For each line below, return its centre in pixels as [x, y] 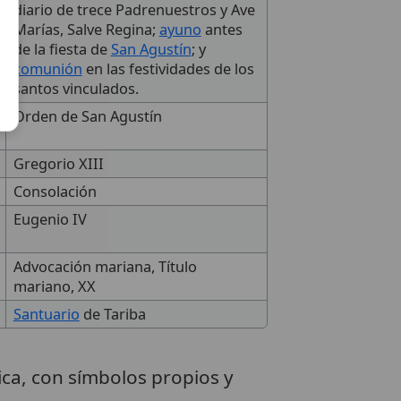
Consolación [55, 191]
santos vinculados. [76, 88]
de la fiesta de [62, 49]
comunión [47, 68]
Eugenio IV [50, 219]
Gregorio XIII [58, 163]
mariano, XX [54, 286]
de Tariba [112, 314]
